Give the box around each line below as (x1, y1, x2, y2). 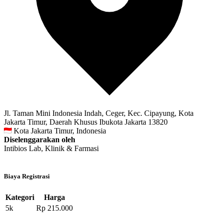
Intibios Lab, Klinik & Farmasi (4, 144, 99, 153)
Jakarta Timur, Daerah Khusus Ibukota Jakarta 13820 (4, 118, 168, 127)
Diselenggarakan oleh (4, 135, 75, 144)
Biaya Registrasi (4, 173, 50, 180)
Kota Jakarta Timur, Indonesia (14, 127, 106, 135)
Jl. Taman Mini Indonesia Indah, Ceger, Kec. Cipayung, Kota (4, 109, 194, 118)
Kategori (5, 193, 34, 201)
